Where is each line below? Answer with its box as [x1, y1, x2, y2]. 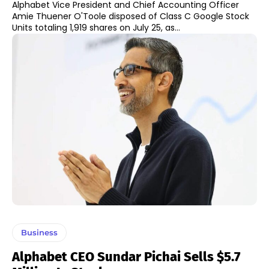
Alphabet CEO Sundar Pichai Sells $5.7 [12, 248, 240, 265]
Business [21, 227, 58, 237]
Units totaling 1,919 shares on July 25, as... [12, 22, 180, 34]
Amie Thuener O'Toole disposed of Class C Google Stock [12, 10, 249, 23]
